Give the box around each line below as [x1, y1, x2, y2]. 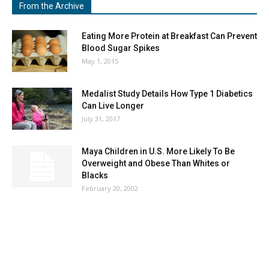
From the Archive [19, 1, 84, 11]
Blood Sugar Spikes [82, 43, 160, 53]
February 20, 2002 [82, 184, 138, 193]
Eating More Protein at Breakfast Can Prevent [82, 31, 257, 41]
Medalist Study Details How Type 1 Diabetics [82, 89, 253, 98]
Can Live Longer [82, 101, 144, 110]
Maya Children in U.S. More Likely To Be [82, 147, 235, 156]
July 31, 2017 [82, 114, 120, 123]
